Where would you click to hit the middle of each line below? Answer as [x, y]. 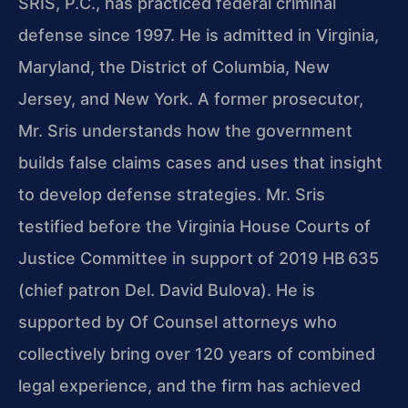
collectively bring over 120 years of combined [197, 353]
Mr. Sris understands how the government [185, 130]
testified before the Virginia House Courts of [194, 226]
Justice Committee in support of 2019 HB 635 [199, 258]
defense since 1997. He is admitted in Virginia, [199, 35]
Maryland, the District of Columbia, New [174, 66]
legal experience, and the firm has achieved [189, 385]
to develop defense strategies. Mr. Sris [172, 194]
